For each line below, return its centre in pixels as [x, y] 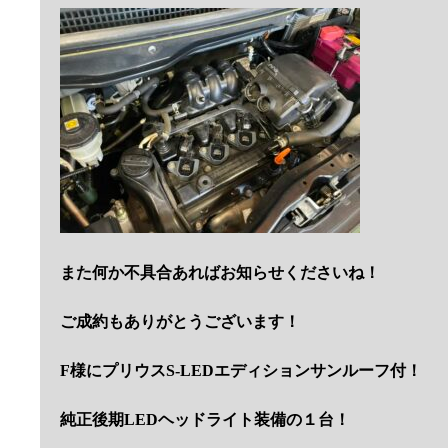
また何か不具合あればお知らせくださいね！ [220, 272]
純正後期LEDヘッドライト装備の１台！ [205, 419]
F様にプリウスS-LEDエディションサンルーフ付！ [241, 370]
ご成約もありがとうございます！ [180, 321]
